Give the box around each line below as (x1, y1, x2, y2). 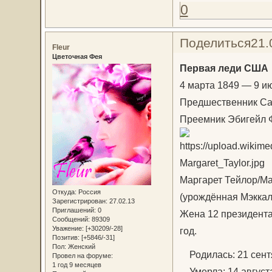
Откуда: (52, 188, 76, 196)
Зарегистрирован (52, 197, 106, 205)
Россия (76, 188, 101, 196)
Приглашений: (52, 206, 96, 214)
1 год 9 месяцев (52, 261, 101, 269)
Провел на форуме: (52, 252, 113, 260)
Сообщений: (52, 216, 90, 223)
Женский (66, 243, 95, 251)
